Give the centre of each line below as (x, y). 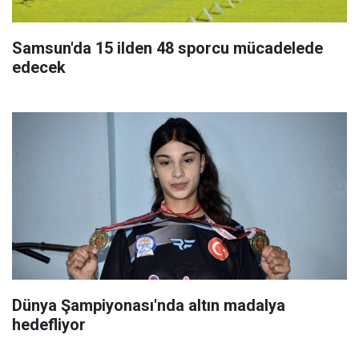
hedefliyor (49, 325)
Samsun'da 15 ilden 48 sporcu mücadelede (167, 48)
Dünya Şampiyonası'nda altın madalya (149, 305)
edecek (39, 67)
